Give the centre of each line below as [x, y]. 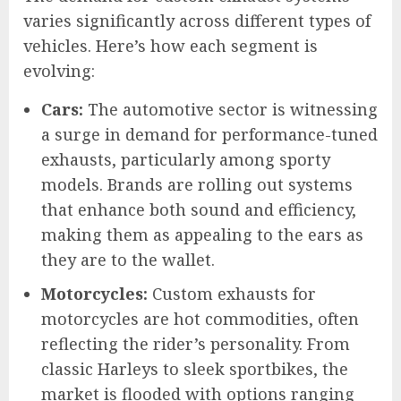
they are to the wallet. [128, 259]
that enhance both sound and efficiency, [199, 209]
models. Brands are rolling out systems [197, 184]
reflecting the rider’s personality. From [196, 343]
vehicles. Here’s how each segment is [171, 45]
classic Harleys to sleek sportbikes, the [195, 368]
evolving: [59, 70]
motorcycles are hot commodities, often [200, 318]
